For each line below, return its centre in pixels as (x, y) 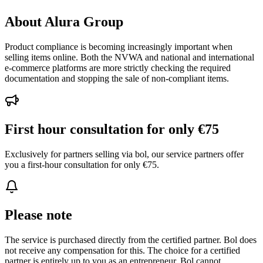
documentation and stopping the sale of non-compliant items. (117, 78)
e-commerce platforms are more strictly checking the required (118, 68)
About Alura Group (64, 21)
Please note (38, 215)
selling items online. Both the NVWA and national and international (129, 57)
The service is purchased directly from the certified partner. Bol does (131, 240)
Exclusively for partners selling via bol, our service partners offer (124, 154)
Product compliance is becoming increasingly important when (119, 46)
